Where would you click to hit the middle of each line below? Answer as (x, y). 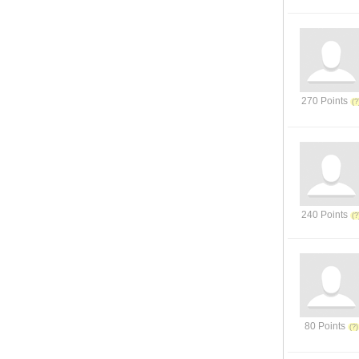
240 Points (325, 215)
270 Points (325, 101)
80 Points (325, 326)
